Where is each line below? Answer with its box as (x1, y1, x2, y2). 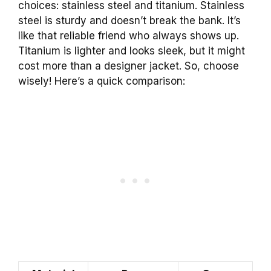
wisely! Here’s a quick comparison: (18, 74, 185, 87)
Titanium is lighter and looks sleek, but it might (18, 44, 245, 57)
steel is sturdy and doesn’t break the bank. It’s (18, 14, 241, 27)
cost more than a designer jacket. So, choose (18, 59, 239, 72)
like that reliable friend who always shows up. (18, 29, 239, 42)
